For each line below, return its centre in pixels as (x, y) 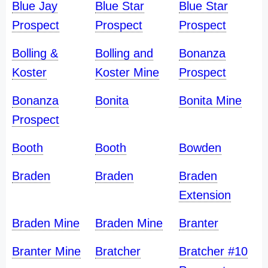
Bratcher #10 (213, 251)
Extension (205, 195)
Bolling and (124, 53)
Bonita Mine (210, 100)
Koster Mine (127, 72)
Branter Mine (46, 251)
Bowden (200, 148)
